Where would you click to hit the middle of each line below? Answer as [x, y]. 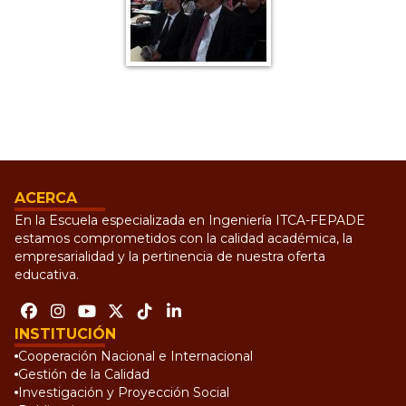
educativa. [47, 275]
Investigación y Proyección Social [124, 393]
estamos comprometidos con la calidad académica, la [184, 239]
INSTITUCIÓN [65, 334]
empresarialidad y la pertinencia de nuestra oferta [170, 257]
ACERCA [46, 198]
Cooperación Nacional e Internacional [135, 357]
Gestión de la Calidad [84, 375]
